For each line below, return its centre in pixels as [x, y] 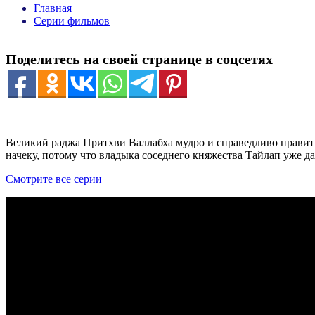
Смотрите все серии [54, 179]
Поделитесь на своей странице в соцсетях [139, 59]
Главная [53, 8]
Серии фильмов [72, 20]
